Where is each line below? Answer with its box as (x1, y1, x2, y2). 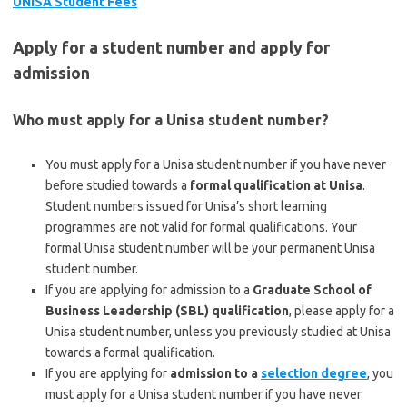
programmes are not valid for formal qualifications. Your (45, 220, 357, 234)
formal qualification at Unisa (190, 178, 362, 193)
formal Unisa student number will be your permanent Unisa (45, 241, 375, 255)
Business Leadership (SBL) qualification (45, 303, 289, 318)
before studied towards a (45, 178, 190, 193)
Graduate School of (253, 283, 372, 297)
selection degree (261, 366, 367, 381)
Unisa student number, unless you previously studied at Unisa (45, 324, 391, 339)
